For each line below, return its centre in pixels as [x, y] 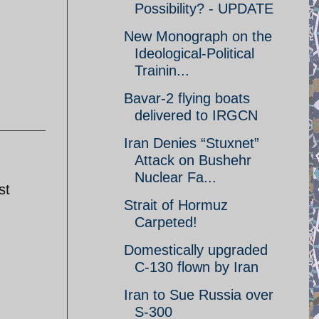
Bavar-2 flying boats [187, 98]
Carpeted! [166, 222]
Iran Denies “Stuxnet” [192, 143]
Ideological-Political [194, 53]
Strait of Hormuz [176, 205]
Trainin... [162, 70]
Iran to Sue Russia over [199, 295]
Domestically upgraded [196, 250]
